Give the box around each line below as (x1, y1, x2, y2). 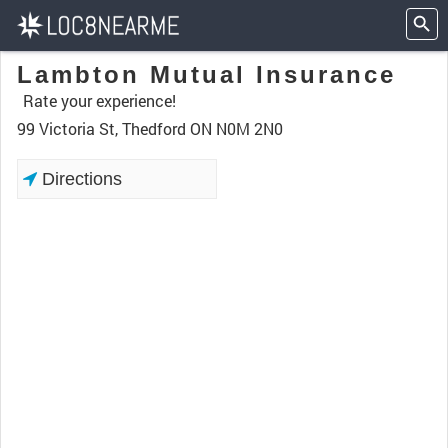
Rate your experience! (23, 90, 176, 111)
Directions (37, 169, 122, 189)
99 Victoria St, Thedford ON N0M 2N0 (17, 118, 283, 139)
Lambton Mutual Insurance (17, 61, 396, 88)
